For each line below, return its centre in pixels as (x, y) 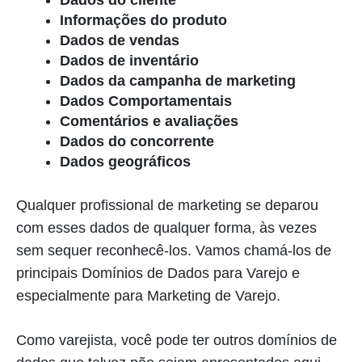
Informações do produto (143, 20)
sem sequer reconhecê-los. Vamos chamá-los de (174, 250)
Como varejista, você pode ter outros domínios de (177, 340)
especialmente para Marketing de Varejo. (148, 296)
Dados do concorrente (137, 141)
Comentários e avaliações (149, 121)
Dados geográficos (125, 162)
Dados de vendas (120, 40)
